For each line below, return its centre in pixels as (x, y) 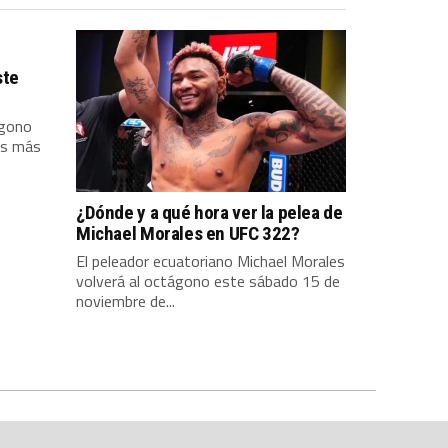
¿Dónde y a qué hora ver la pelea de (209, 212)
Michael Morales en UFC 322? (188, 233)
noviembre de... (125, 301)
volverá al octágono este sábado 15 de (208, 281)
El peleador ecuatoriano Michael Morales (210, 261)
